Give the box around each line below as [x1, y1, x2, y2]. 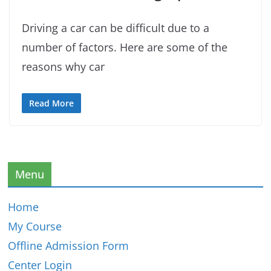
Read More [29, 97, 74, 109]
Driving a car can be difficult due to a [22, 21, 209, 35]
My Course [8, 219, 62, 233]
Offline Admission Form [8, 238, 129, 253]
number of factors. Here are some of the [22, 40, 227, 54]
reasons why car [22, 59, 105, 74]
